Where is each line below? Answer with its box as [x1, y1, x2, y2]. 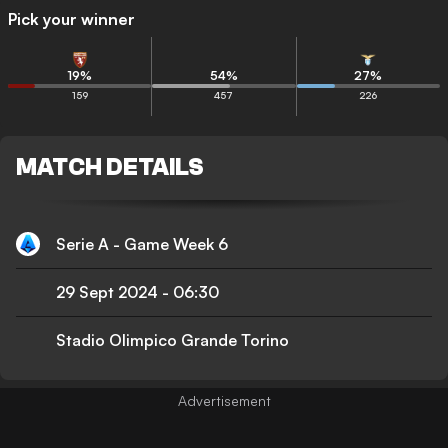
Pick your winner [8, 9, 135, 29]
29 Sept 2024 [56, 282, 158, 302]
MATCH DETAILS [16, 154, 204, 181]
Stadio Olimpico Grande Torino [56, 330, 289, 350]
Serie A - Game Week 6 [56, 233, 228, 254]
